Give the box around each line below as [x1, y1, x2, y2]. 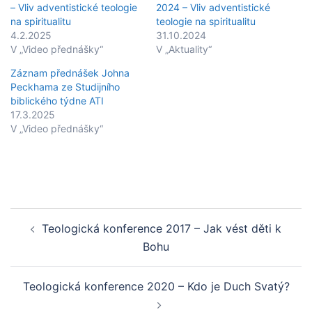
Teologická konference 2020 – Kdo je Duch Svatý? [22, 279, 290, 293]
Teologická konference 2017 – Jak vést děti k [42, 221, 281, 235]
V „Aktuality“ [156, 42, 212, 55]
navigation [10, 226, 95, 247]
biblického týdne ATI [10, 94, 104, 107]
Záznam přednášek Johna [10, 66, 130, 79]
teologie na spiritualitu [156, 15, 256, 27]
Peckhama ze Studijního [10, 80, 120, 93]
